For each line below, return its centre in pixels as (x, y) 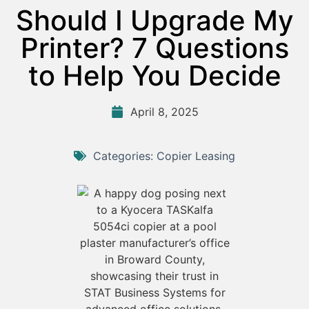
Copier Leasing (196, 156)
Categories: (125, 156)
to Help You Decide (154, 76)
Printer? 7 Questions (154, 48)
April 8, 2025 (164, 112)
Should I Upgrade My (154, 21)
